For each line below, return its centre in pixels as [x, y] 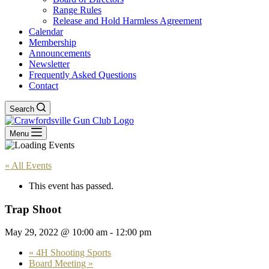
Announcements [60, 53]
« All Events [28, 165]
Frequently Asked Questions [83, 75]
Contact [44, 86]
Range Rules [77, 10]
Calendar [46, 32]
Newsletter [49, 64]
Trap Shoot [33, 209]
